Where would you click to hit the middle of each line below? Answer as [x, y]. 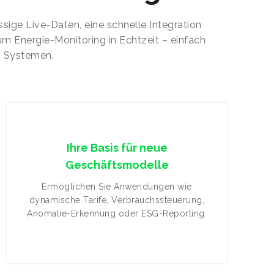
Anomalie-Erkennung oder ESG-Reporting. [117, 213]
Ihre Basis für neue [117, 148]
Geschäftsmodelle [117, 165]
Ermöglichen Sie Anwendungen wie [117, 187]
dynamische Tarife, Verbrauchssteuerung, [117, 200]
